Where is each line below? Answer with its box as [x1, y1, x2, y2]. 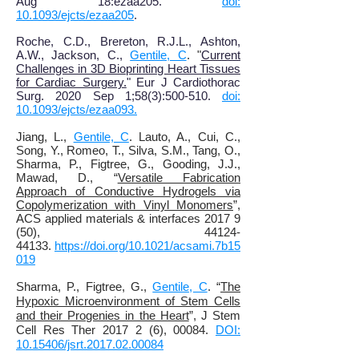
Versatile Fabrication [117, 171, 241, 184]
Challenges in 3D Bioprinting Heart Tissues [16, 62, 240, 75]
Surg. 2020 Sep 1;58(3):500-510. [16, 89, 222, 103]
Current [201, 48, 241, 62]
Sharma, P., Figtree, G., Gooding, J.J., [16, 157, 240, 171]
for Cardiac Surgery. [16, 75, 127, 89]
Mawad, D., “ [16, 171, 118, 184]
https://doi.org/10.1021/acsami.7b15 [54, 239, 240, 252]
